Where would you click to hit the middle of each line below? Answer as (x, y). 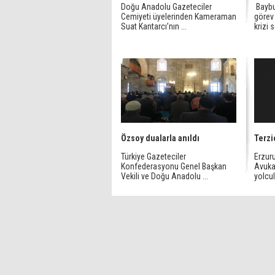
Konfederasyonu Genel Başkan (174, 166)
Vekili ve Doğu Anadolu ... (165, 176)
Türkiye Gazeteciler (153, 157)
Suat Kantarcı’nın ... (154, 26)
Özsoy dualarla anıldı (160, 138)
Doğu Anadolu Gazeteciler (166, 7)
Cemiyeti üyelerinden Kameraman (179, 17)
